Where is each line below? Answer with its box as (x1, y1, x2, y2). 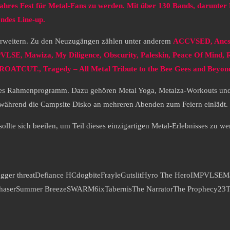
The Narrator (132, 185, 173, 194)
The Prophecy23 (173, 185, 226, 194)
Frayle (101, 171, 121, 180)
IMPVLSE (190, 171, 223, 180)
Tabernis (105, 185, 132, 194)
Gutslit (121, 171, 142, 180)
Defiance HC (35, 171, 76, 180)
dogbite (76, 171, 101, 180)
